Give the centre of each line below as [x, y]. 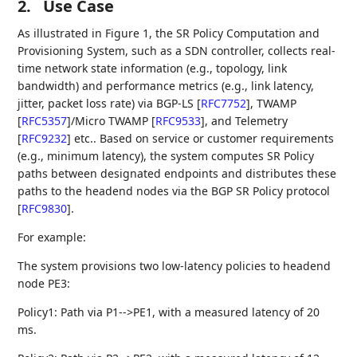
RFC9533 [178, 120]
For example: [52, 237]
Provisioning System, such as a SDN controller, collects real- [177, 50]
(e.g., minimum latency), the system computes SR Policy [166, 155]
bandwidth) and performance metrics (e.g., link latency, [166, 85]
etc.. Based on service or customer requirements [203, 138]
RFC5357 [45, 120]
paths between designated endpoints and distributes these [177, 173]
